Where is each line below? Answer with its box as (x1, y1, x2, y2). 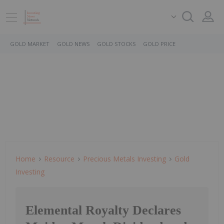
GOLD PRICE (143, 40, 175, 47)
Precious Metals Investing (83, 154, 166, 163)
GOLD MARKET (10, 40, 49, 47)
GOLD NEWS (57, 40, 89, 47)
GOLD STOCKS (97, 40, 135, 47)
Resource (44, 154, 74, 163)
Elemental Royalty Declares (25, 203, 181, 218)
